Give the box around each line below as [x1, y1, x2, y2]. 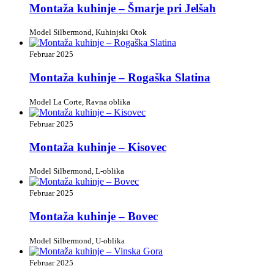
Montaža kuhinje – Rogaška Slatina [29, 71, 210, 84]
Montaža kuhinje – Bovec [29, 209, 158, 223]
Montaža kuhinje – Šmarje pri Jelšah [29, 1, 216, 15]
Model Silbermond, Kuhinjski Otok [29, 28, 147, 37]
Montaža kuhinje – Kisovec [29, 140, 166, 154]
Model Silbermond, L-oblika [29, 166, 124, 176]
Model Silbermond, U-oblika [29, 235, 125, 245]
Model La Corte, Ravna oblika [29, 97, 130, 106]
